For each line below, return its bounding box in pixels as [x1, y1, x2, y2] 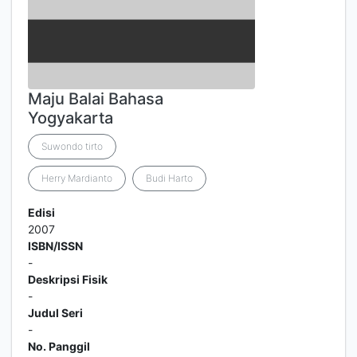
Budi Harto [146, 172, 193, 184]
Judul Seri [28, 306, 83, 320]
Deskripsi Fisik [28, 273, 108, 286]
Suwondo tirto [41, 140, 103, 152]
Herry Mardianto [41, 172, 112, 184]
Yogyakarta [28, 108, 113, 127]
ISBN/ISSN [28, 239, 83, 253]
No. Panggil [28, 339, 90, 353]
